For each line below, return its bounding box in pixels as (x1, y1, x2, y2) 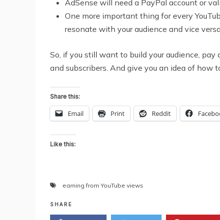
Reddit (152, 109, 171, 118)
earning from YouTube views (62, 182, 143, 190)
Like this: (50, 140, 76, 148)
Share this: (50, 93, 80, 101)
